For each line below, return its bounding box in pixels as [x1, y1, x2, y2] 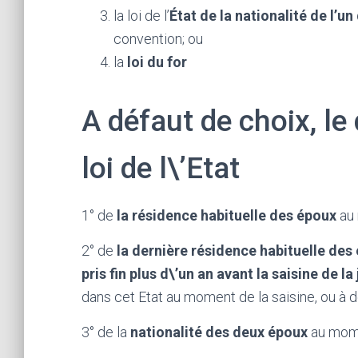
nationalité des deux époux [130, 324, 308, 340]
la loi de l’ [113, 7, 169, 24]
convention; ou [113, 30, 203, 47]
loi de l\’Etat [82, 151, 240, 185]
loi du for [127, 54, 187, 70]
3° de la [82, 324, 130, 340]
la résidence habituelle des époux [117, 207, 336, 224]
